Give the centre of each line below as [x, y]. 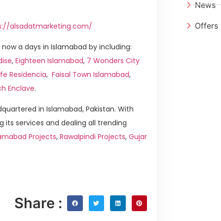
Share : [38, 203]
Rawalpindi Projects [92, 137]
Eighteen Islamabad [49, 60]
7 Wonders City [113, 60]
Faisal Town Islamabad [91, 74]
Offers [206, 25]
